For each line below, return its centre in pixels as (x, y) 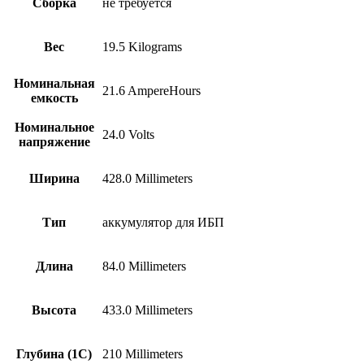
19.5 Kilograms (142, 46)
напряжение (54, 141)
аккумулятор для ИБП (163, 222)
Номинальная (54, 83)
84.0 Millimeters (144, 266)
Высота (54, 310)
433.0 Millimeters (147, 310)
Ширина (54, 178)
